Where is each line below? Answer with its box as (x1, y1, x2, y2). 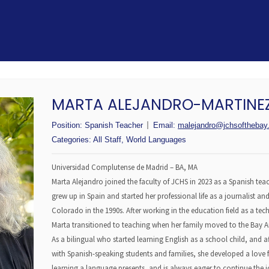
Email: (153, 120, 178, 130)
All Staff (93, 134, 121, 144)
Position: (52, 120, 85, 130)
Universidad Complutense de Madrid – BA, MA (52, 162, 198, 172)
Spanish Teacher (85, 120, 143, 130)
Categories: (52, 134, 93, 144)
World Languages (126, 134, 186, 144)
